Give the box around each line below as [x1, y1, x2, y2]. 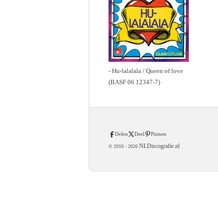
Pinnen [151, 131, 166, 137]
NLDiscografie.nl [138, 143, 180, 150]
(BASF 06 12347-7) [109, 78, 160, 86]
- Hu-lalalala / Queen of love [109, 67, 183, 74]
